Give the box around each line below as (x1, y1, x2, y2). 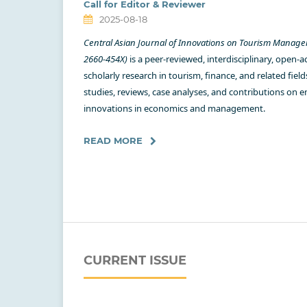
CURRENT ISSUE (84, 252, 186, 268)
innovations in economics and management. (84, 101, 265, 114)
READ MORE (84, 134, 143, 146)
